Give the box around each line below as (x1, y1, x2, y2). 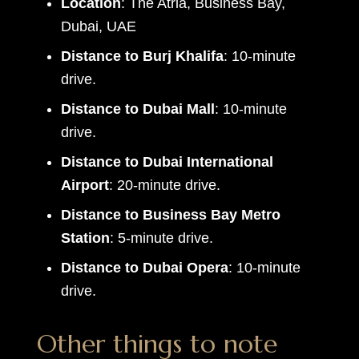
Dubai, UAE (60, 18, 136, 34)
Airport (60, 177, 109, 193)
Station (60, 230, 110, 246)
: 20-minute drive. (108, 177, 220, 193)
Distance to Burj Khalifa (60, 48, 224, 64)
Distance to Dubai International (60, 154, 273, 170)
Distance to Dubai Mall (60, 101, 215, 117)
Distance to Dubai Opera (60, 260, 228, 276)
